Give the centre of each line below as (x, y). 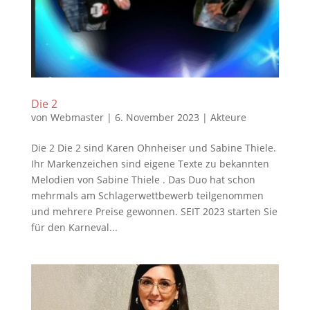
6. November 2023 (157, 118)
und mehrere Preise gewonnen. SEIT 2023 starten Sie (154, 212)
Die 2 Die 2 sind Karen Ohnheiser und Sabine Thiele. (153, 148)
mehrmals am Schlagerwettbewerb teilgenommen (147, 196)
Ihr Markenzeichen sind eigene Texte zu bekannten (150, 164)
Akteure (228, 118)
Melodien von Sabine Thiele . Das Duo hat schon (143, 180)
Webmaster (77, 118)
